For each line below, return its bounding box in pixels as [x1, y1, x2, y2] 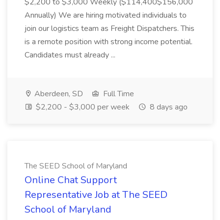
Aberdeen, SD [32, 88, 83, 99]
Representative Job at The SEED [25, 188, 167, 201]
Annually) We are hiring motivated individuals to [25, 10, 187, 21]
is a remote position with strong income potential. [25, 36, 192, 47]
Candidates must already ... [25, 50, 115, 60]
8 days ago [148, 102, 188, 112]
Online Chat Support [25, 173, 117, 187]
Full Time [101, 88, 134, 99]
